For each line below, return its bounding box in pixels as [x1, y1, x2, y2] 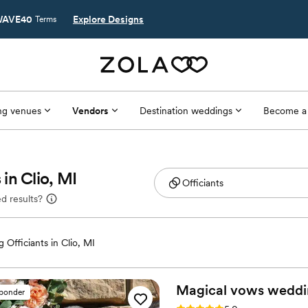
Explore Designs [73, 14, 144, 25]
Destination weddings [139, 104, 232, 116]
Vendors [71, 104, 109, 116]
